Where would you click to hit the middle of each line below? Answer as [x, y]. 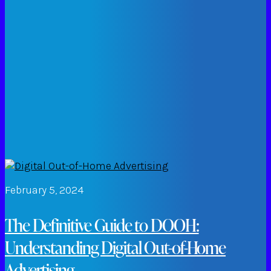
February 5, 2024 [44, 190]
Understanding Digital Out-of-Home [116, 247]
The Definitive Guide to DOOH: [102, 225]
